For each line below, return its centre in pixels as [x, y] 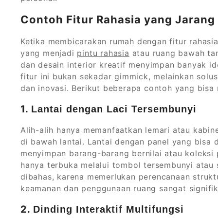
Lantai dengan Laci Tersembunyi [114, 109]
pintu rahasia [103, 53]
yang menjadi [49, 53]
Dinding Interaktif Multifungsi [109, 209]
